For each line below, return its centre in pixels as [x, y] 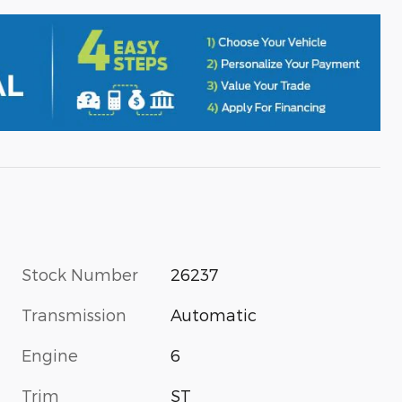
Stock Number [80, 274]
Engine [50, 354]
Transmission [74, 314]
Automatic [214, 314]
